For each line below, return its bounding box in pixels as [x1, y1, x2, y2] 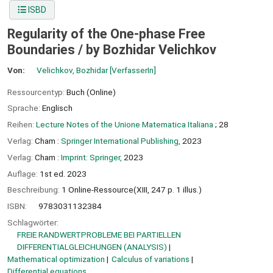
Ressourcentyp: [7, 87, 66, 97]
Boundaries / [7, 42, 86, 58]
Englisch [42, 103, 73, 113]
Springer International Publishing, [61, 135, 180, 146]
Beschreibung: [7, 185, 62, 195]
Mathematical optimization [7, 253, 105, 264]
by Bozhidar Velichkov [86, 42, 216, 58]
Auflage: [7, 168, 40, 179]
